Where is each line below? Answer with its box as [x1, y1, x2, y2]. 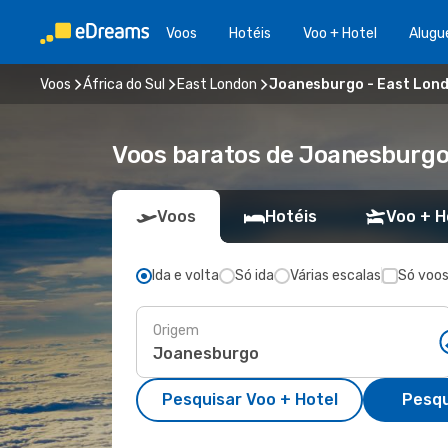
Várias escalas [290, 267, 381, 284]
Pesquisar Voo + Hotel [161, 390, 338, 409]
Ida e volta [152, 267, 219, 284]
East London [177, 75, 257, 93]
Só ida [235, 267, 274, 284]
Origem [153, 321, 199, 339]
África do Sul [83, 75, 165, 93]
